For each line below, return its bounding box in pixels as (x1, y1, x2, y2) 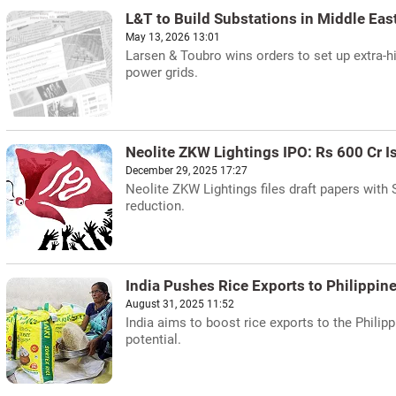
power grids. (126, 65, 198, 80)
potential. (126, 331, 181, 347)
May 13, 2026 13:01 (126, 31, 220, 43)
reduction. (126, 198, 185, 214)
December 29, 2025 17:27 (126, 164, 247, 177)
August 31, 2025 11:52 (126, 298, 234, 310)
